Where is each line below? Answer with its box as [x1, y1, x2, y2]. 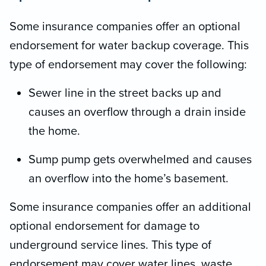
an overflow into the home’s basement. [28, 171, 229, 186]
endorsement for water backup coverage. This [9, 38, 249, 53]
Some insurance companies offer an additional [9, 199, 251, 214]
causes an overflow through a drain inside [28, 104, 246, 119]
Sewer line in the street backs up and [28, 85, 221, 100]
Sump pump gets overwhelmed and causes [28, 152, 252, 167]
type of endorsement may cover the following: [9, 57, 247, 72]
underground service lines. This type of [9, 237, 211, 252]
